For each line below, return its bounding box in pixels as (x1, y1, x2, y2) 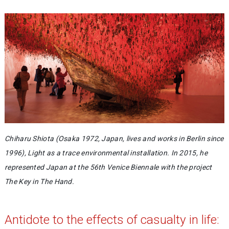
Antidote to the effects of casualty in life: (5, 212, 219, 227)
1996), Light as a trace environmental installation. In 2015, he (5, 149, 208, 157)
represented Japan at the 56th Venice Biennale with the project (5, 163, 212, 171)
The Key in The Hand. (5, 177, 75, 186)
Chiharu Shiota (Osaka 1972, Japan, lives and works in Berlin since (5, 134, 224, 143)
